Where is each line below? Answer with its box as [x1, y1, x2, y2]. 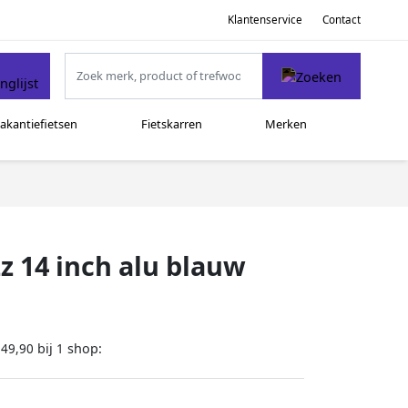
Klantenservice [227, 12, 302, 26]
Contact [322, 12, 361, 26]
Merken [265, 116, 308, 133]
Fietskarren [140, 116, 202, 133]
